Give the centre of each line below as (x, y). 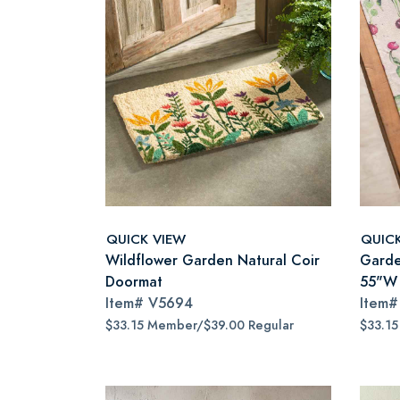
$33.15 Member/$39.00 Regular (200, 325)
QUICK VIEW (146, 238)
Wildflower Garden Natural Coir (212, 260)
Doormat (134, 282)
